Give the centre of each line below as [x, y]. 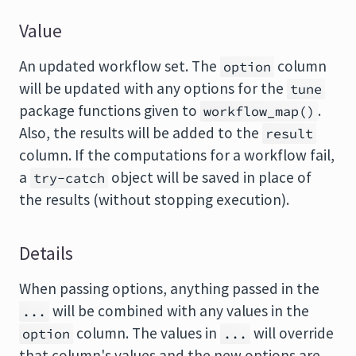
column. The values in [147, 333]
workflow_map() [259, 111]
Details [46, 253]
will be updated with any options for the [153, 88]
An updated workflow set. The [120, 66]
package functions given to [110, 110]
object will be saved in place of [210, 177]
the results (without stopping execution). [154, 199]
